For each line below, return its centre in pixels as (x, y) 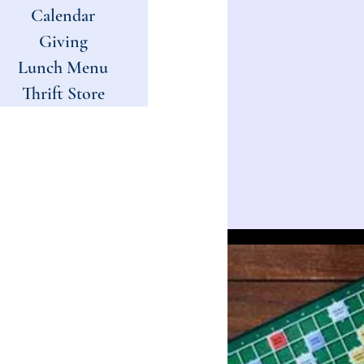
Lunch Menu (63, 67)
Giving (63, 41)
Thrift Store (63, 93)
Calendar (63, 15)
